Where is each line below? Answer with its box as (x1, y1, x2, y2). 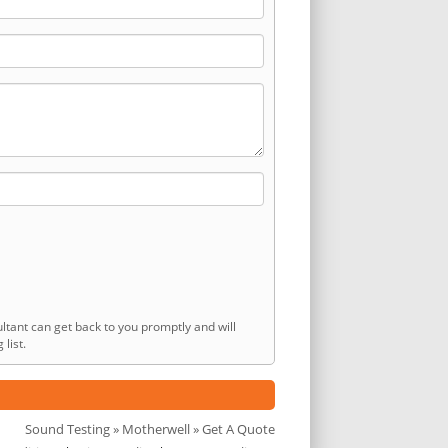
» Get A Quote (190, 419, 275, 438)
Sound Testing (25, 419, 110, 438)
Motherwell (122, 419, 190, 438)
